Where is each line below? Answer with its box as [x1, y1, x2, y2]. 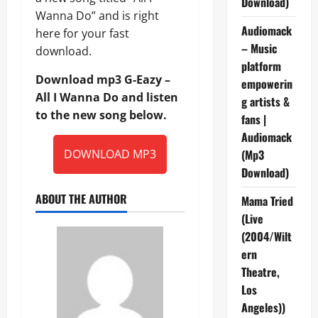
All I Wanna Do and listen [35, 89, 178, 105]
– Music [241, 39, 277, 57]
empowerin [241, 75, 292, 92]
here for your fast [35, 25, 129, 41]
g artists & [241, 92, 290, 110]
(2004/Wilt [241, 227, 292, 245]
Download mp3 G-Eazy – [35, 71, 170, 87]
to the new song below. [35, 106, 167, 123]
